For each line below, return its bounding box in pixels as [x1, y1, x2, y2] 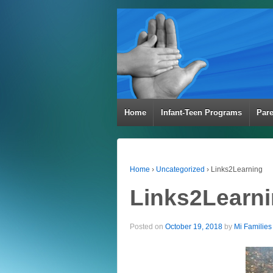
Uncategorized [156, 165, 205, 174]
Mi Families [234, 222, 272, 231]
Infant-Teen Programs [161, 108, 243, 117]
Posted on [130, 222, 165, 231]
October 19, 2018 [165, 222, 222, 231]
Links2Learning [211, 165, 263, 174]
